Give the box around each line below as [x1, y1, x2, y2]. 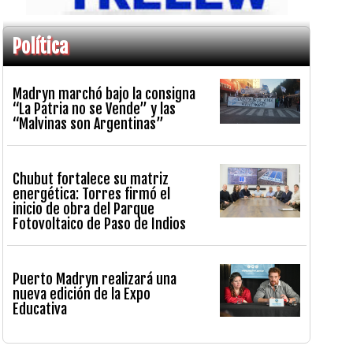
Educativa [13, 300, 68, 318]
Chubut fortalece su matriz [13, 169, 169, 188]
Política [12, 35, 69, 59]
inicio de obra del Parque [13, 199, 155, 217]
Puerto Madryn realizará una [13, 270, 177, 288]
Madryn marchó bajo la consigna [13, 84, 196, 102]
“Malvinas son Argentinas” [13, 114, 165, 132]
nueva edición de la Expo [13, 285, 151, 303]
